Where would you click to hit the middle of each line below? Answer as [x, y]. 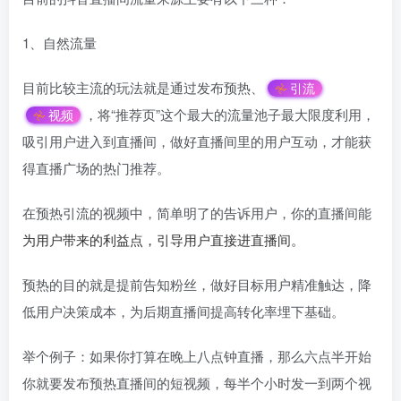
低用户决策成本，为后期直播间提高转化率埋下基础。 [183, 311]
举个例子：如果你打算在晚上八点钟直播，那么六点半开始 [197, 356]
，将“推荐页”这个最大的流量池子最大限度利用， [229, 114]
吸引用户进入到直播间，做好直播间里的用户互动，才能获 [197, 141]
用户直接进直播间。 [244, 239]
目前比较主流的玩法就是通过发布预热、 [143, 87]
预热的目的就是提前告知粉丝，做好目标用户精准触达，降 [197, 284]
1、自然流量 [60, 43]
